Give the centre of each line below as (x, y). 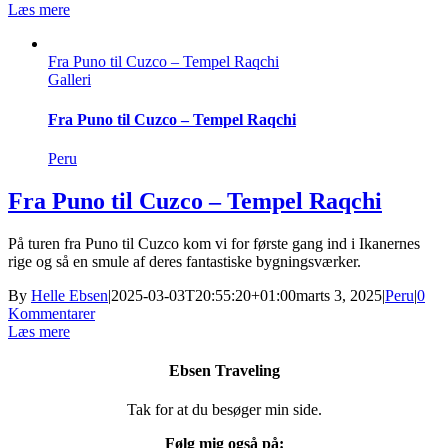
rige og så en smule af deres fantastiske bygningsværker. (184, 261)
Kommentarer (51, 313)
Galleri (69, 80)
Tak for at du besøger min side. (224, 410)
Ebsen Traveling (224, 370)
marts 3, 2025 (339, 295)
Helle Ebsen (69, 295)
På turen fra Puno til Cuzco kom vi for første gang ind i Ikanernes (214, 243)
